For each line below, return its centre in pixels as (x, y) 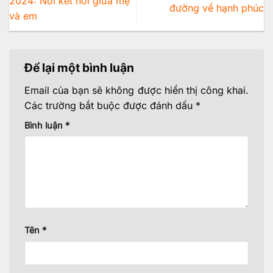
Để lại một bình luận (80, 67)
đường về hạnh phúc (217, 8)
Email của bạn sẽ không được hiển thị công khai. (136, 90)
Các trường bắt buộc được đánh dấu (110, 105)
